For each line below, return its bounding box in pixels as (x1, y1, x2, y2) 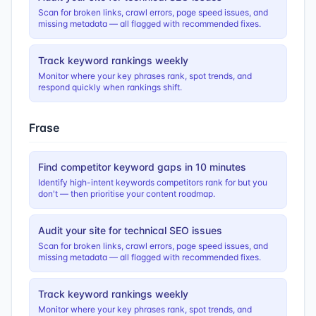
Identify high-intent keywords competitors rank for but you (38, 177, 267, 188)
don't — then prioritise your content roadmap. (38, 188, 215, 199)
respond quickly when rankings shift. (38, 82, 182, 92)
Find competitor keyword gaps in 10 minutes (38, 161, 246, 173)
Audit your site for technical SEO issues (38, 224, 222, 236)
